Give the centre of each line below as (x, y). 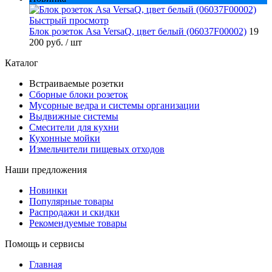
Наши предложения (46, 170)
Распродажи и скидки (74, 212)
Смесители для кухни (74, 127)
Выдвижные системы (74, 117)
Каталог (22, 63)
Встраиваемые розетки (76, 84)
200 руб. (47, 42)
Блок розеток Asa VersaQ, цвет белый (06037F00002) (138, 32)
